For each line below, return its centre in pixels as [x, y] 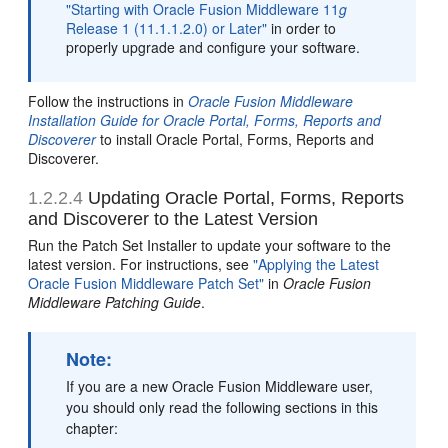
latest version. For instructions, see [141, 264]
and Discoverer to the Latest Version [173, 219]
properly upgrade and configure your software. [213, 47]
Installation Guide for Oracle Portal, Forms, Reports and [205, 120]
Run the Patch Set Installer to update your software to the [210, 245]
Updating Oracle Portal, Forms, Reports [244, 198]
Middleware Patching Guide [115, 302]
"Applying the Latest [316, 264]
